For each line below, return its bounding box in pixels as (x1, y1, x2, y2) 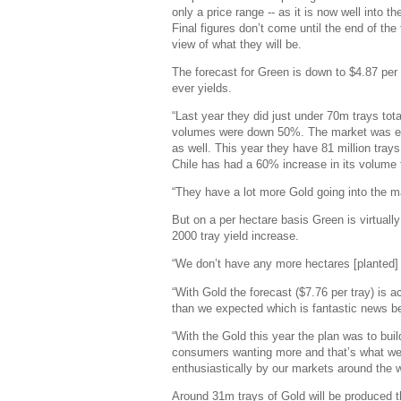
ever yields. (172, 81, 232, 95)
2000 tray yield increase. (172, 229, 303, 243)
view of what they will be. (172, 37, 305, 51)
